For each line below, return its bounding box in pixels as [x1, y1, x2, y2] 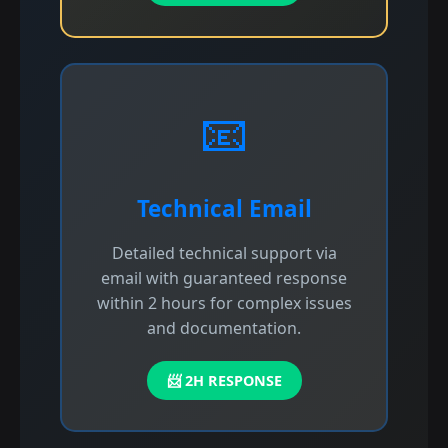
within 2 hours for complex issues [96, 292, 352, 314]
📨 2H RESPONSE [166, 371, 282, 390]
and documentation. [147, 317, 301, 339]
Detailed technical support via [111, 242, 337, 264]
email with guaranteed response [101, 267, 347, 289]
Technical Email [136, 193, 312, 224]
